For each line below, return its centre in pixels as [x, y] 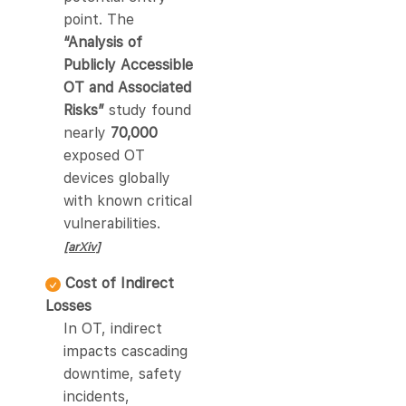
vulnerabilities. [112, 224]
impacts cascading [126, 352]
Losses [68, 306]
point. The [99, 20]
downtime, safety [123, 374]
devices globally [117, 179]
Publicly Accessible [128, 65]
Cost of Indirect [120, 284]
